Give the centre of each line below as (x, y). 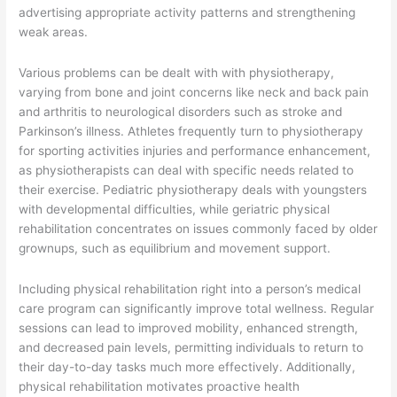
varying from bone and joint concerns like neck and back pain (194, 92)
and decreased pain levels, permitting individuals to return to (191, 347)
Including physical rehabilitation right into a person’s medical (190, 288)
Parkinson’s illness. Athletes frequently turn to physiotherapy (191, 131)
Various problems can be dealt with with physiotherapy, (177, 72)
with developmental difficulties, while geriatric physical (175, 209)
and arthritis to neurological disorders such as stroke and (181, 111)
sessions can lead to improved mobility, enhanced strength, (189, 327)
